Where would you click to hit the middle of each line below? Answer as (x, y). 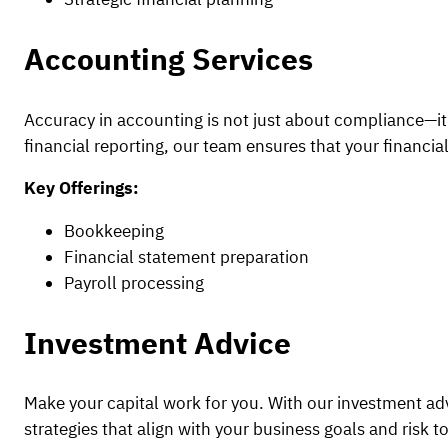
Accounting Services (168, 58)
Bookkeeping (114, 231)
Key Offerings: (81, 188)
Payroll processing (134, 283)
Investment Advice (157, 342)
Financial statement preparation (186, 257)
